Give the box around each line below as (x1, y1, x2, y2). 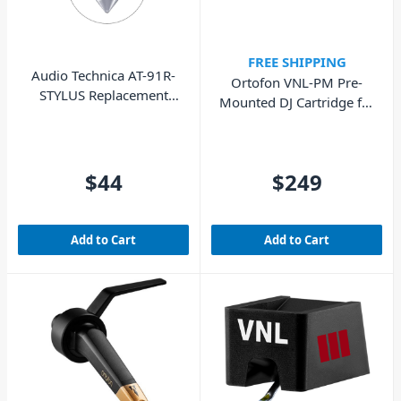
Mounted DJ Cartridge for (218, 93, 375, 112)
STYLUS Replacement (38, 85, 168, 104)
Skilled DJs (265, 113, 328, 132)
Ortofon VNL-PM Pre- (231, 73, 363, 92)
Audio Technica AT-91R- (31, 65, 175, 84)
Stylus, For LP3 (57, 105, 149, 124)
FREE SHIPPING (247, 52, 346, 71)
